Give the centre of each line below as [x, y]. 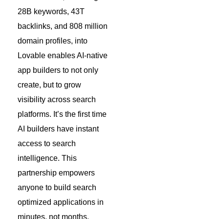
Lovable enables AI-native [63, 55]
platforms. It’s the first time [62, 114]
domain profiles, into [53, 41]
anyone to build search [57, 187]
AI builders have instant [58, 129]
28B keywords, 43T [51, 11]
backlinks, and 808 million [63, 26]
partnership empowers [56, 173]
